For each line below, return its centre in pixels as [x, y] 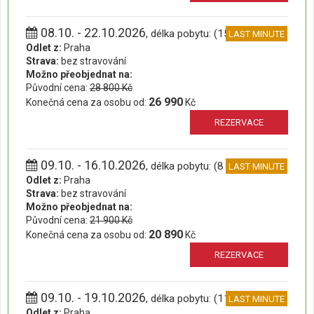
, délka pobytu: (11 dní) [198, 299]
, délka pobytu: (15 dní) [198, 34]
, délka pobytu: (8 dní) [194, 166]
